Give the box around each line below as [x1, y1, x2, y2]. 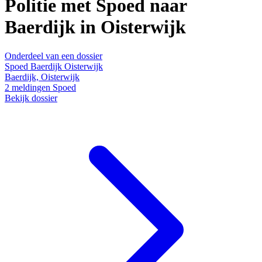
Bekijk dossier [5, 92, 57, 103]
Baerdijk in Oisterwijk [5, 16, 186, 38]
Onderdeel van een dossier [5, 50, 102, 61]
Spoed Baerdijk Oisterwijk [5, 61, 103, 71]
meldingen [9, 82, 53, 92]
